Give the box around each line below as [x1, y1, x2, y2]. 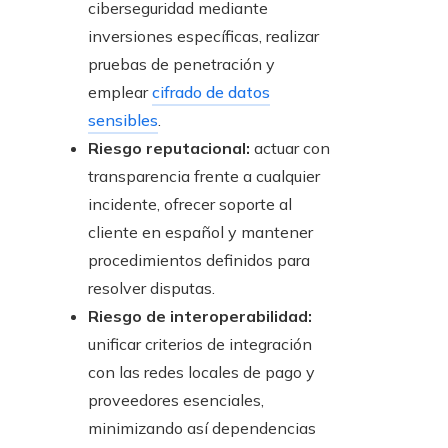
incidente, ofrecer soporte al [88, 194, 292, 215]
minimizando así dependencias [88, 418, 316, 439]
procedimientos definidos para [88, 250, 310, 271]
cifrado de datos [152, 82, 270, 103]
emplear [88, 82, 152, 103]
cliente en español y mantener [88, 222, 313, 243]
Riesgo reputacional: [88, 138, 250, 159]
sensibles [88, 110, 158, 131]
